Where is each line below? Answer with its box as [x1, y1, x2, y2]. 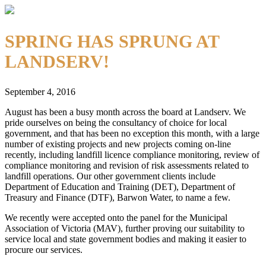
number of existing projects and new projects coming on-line [5, 138, 231, 149]
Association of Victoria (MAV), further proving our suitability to [5, 223, 245, 233]
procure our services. [5, 244, 83, 255]
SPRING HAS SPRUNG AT [5, 31, 219, 51]
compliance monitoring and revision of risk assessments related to [5, 160, 249, 170]
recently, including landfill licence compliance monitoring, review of [5, 149, 259, 160]
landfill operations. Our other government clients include [5, 170, 216, 181]
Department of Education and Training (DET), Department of [5, 181, 235, 192]
